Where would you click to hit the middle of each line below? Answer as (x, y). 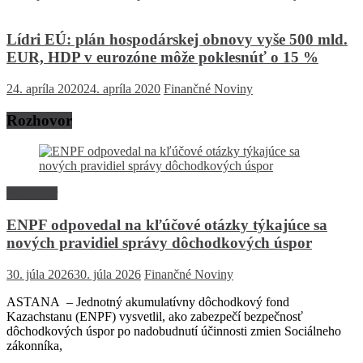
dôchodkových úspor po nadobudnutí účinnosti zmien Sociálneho (174, 331)
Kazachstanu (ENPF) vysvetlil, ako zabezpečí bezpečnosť (155, 316)
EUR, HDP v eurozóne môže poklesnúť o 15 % (162, 58)
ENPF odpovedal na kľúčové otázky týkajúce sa (167, 225)
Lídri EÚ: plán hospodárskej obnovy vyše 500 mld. (177, 40)
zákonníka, (34, 345)
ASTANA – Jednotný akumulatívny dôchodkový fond (149, 301)
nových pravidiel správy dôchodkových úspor (159, 243)
